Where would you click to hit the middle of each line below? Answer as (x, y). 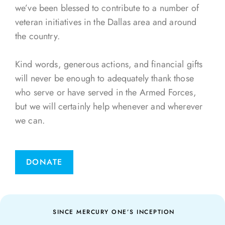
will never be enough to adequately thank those (104, 78)
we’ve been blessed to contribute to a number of (107, 8)
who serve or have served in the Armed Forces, (106, 92)
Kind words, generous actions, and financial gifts (109, 64)
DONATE (44, 162)
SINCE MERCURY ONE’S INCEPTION (114, 212)
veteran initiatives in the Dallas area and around (106, 22)
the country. (37, 36)
